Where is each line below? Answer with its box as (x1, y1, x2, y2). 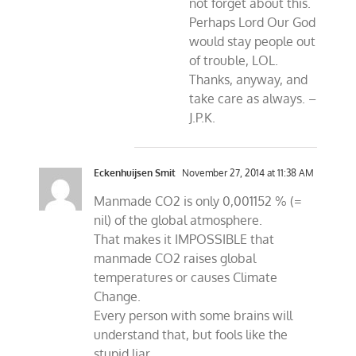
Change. (94, 288, 141, 305)
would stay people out (189, 33, 316, 50)
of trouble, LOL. (189, 52, 279, 69)
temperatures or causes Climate (94, 269, 278, 286)
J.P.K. (189, 110, 216, 126)
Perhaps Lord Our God (189, 14, 316, 31)
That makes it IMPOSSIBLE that (94, 231, 275, 248)
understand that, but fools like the (94, 327, 288, 343)
